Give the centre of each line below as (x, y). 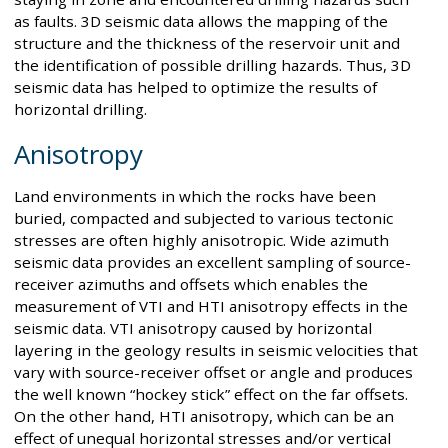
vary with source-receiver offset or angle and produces (213, 371)
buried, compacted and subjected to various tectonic (203, 217)
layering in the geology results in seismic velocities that (216, 349)
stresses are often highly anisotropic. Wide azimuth (201, 239)
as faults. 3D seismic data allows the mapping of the (201, 21)
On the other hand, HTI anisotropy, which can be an (204, 415)
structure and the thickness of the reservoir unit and (207, 43)
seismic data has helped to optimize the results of (195, 87)
